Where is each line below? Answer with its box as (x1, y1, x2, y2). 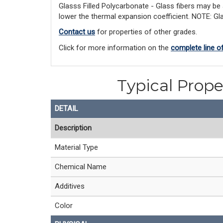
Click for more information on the (59, 43, 171, 52)
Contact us (59, 27, 95, 36)
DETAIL (55, 104, 78, 113)
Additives (55, 181, 85, 191)
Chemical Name (55, 162, 107, 171)
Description (55, 123, 92, 132)
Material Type (55, 142, 98, 152)
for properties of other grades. (95, 27, 197, 36)
